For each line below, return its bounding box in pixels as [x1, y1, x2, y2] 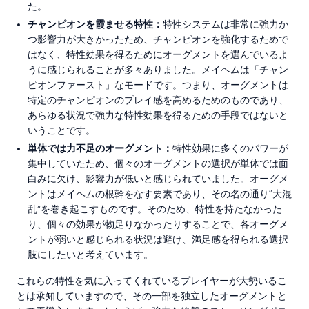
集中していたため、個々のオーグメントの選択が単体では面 [28, 158, 288, 169]
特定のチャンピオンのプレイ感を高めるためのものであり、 [28, 94, 288, 106]
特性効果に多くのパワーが [172, 143, 288, 154]
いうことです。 [28, 125, 95, 136]
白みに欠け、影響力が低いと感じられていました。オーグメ [28, 173, 288, 184]
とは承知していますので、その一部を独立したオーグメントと [17, 290, 287, 301]
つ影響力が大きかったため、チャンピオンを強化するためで [28, 34, 288, 45]
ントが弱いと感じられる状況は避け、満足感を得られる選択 [28, 234, 288, 245]
